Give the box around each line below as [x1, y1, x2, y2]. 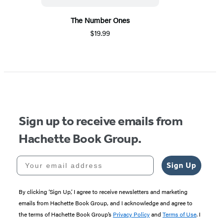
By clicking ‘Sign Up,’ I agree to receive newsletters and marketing [19, 187, 188, 196]
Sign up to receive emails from [19, 113, 183, 129]
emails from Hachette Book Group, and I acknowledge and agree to [19, 198, 192, 208]
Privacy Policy [113, 210, 150, 219]
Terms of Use [163, 210, 196, 219]
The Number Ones [71, 15, 130, 26]
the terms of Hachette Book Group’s [19, 210, 113, 219]
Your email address [16, 155, 98, 164]
